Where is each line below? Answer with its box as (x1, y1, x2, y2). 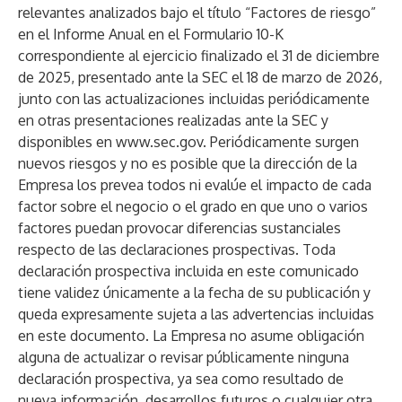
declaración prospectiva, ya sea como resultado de (18, 370, 344, 388)
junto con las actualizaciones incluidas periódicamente (18, 90, 370, 108)
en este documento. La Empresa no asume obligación (18, 327, 364, 345)
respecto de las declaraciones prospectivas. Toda (18, 240, 336, 258)
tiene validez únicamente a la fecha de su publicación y (18, 284, 371, 301)
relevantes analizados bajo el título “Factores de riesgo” (18, 4, 376, 22)
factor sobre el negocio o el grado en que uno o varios (18, 197, 368, 215)
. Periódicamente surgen (203, 133, 359, 151)
